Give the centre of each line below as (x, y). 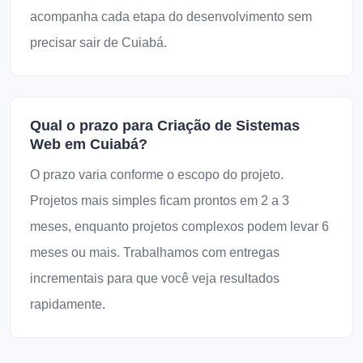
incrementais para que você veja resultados (155, 278)
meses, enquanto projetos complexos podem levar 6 (179, 226)
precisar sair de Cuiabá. (98, 43)
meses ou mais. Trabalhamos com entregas (155, 252)
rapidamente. (68, 304)
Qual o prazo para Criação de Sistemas (165, 126)
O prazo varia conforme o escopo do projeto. (157, 175)
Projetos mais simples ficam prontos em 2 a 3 (160, 201)
